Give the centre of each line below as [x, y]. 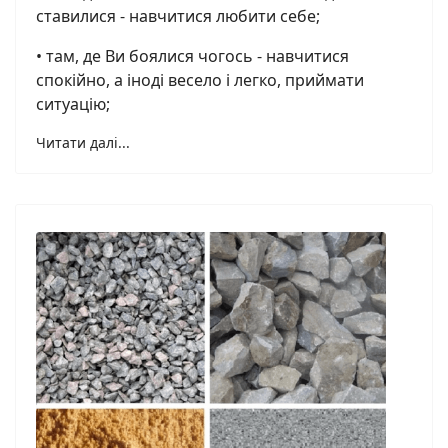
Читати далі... [83, 143]
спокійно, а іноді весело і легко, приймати [200, 80]
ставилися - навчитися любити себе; [178, 16]
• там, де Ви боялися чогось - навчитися [192, 56]
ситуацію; [73, 104]
